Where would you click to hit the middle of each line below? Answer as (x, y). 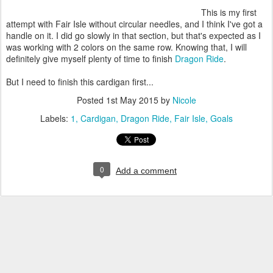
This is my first (229, 12)
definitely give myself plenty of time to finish (90, 58)
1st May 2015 (132, 100)
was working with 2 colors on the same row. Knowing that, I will (126, 47)
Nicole (184, 100)
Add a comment (146, 171)
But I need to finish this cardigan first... (80, 82)
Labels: (55, 118)
